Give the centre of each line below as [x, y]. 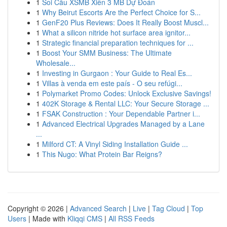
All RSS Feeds [131, 218]
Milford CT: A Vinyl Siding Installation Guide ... [115, 144]
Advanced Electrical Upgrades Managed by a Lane [123, 124]
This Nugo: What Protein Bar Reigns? [102, 154]
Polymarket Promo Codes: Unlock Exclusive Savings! [127, 93]
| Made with [47, 218]
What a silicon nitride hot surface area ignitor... [116, 32]
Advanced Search [98, 208]
